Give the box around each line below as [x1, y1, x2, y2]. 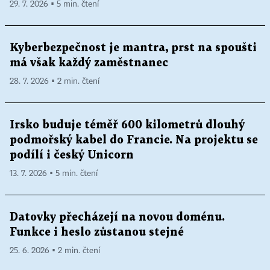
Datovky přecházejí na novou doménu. [10, 212, 225, 223]
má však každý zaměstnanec [10, 58, 168, 69]
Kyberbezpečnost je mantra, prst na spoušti [10, 43, 257, 54]
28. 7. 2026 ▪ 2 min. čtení [10, 77, 99, 86]
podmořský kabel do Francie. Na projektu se [10, 135, 258, 146]
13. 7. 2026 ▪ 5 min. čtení [10, 169, 98, 178]
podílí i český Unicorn [10, 150, 134, 161]
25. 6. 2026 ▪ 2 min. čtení [10, 246, 100, 256]
